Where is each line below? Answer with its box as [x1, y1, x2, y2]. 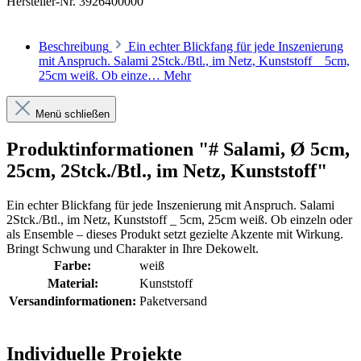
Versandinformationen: [9, 294, 136, 309]
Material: [47, 276, 98, 291]
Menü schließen [35, 108, 110, 121]
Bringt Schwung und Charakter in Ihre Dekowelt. [6, 242, 259, 256]
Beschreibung [39, 39, 109, 54]
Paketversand [139, 294, 207, 309]
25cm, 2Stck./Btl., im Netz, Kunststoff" [6, 160, 327, 182]
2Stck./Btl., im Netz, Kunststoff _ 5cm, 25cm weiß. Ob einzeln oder [6, 213, 352, 227]
